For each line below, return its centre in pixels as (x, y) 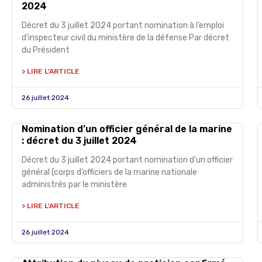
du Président (46, 50)
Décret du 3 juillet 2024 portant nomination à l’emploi (123, 25)
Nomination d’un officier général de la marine (127, 129)
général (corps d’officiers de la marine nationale (109, 172)
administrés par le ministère (74, 185)
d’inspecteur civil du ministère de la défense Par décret (125, 38)
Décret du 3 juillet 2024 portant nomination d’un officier (127, 160)
